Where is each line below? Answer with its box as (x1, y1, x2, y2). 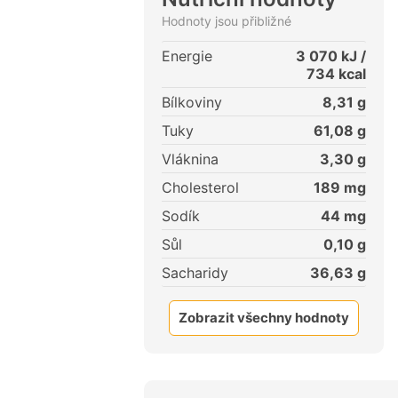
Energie (162, 47, 212, 66)
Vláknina (162, 150, 219, 169)
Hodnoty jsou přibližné (162, 13, 291, 29)
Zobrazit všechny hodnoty (179, 309, 349, 327)
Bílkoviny (162, 93, 222, 112)
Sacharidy (162, 264, 228, 283)
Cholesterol (162, 179, 239, 197)
